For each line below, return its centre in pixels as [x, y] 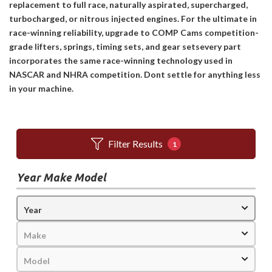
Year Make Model [61, 177]
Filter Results [135, 144]
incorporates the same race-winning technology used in [121, 60]
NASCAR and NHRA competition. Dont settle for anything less [135, 74]
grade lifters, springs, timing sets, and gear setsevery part [125, 46]
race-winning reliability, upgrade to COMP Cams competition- [134, 32]
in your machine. [41, 88]
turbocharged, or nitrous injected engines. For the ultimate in [133, 19]
